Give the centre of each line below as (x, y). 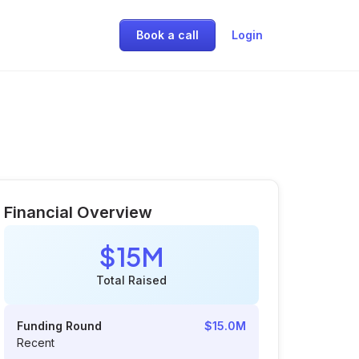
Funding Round (59, 326)
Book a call (167, 35)
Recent (36, 343)
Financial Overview (78, 212)
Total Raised (131, 280)
